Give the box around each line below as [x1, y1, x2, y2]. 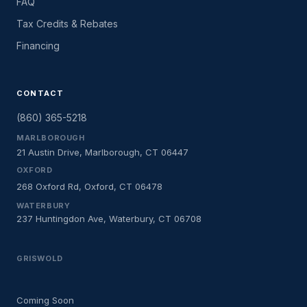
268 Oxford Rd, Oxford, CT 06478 [16, 181, 162, 192]
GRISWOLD [16, 254, 63, 263]
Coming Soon [16, 295, 74, 306]
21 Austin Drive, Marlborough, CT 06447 [16, 147, 188, 158]
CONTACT [16, 88, 64, 98]
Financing [16, 40, 60, 51]
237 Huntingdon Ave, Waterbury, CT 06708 [16, 213, 201, 224]
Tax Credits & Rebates [16, 18, 118, 29]
